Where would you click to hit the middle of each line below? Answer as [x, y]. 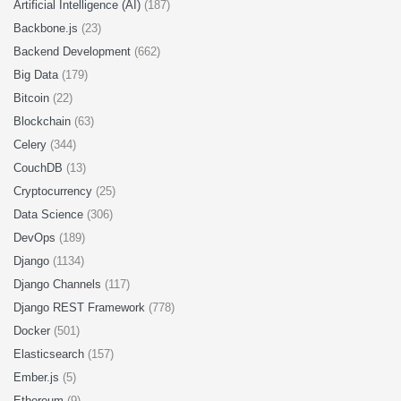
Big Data [38, 75]
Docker [34, 331]
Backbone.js [47, 28]
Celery [32, 145]
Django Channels [59, 284]
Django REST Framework [81, 307]
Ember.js [38, 377]
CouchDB [40, 168]
